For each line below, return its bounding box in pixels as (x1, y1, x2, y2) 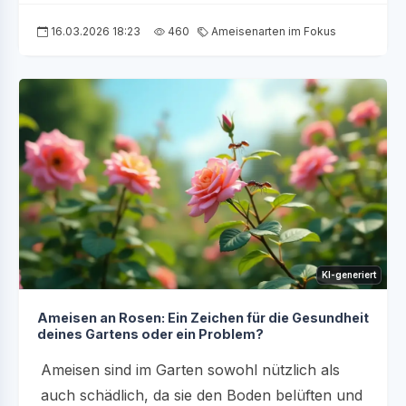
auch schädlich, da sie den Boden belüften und (41, 385, 362, 404)
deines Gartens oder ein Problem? (37, 325, 264, 342)
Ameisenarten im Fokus (208, 24, 336, 39)
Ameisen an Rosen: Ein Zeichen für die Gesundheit (37, 309, 369, 325)
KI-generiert (322, 268, 376, 280)
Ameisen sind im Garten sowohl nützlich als (41, 360, 340, 379)
